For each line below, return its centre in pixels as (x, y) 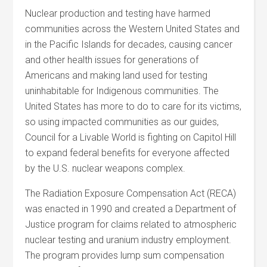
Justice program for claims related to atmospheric (131, 224)
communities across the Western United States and (133, 29)
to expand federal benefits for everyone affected (128, 153)
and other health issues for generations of (112, 60)
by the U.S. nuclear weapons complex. (105, 168)
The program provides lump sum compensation (125, 255)
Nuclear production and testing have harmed (118, 13)
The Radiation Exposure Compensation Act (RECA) (131, 193)
